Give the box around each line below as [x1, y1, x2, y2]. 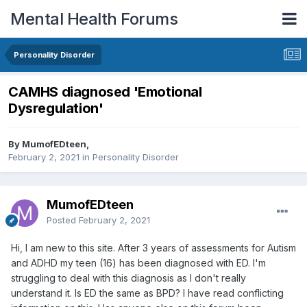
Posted [47, 214, 79, 226]
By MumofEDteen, [8, 138, 89, 150]
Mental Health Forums [10, 8, 177, 29]
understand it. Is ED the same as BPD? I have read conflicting [11, 287, 284, 299]
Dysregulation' [8, 100, 103, 117]
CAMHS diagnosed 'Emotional [8, 84, 202, 101]
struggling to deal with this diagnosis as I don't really [11, 272, 246, 284]
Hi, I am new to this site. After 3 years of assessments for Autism [11, 242, 296, 254]
